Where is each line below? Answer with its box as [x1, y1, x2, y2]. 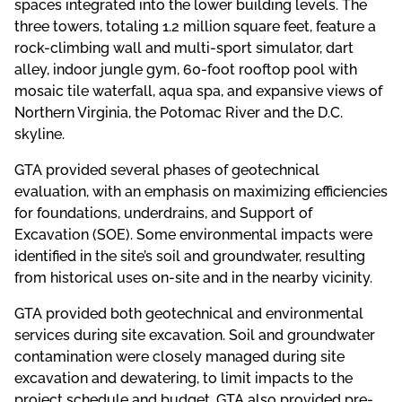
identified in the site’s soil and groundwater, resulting [14, 247, 365, 265]
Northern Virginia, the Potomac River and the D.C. [14, 103, 343, 121]
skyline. [14, 125, 65, 143]
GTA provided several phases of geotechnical [14, 161, 319, 179]
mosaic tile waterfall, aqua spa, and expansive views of [14, 82, 382, 100]
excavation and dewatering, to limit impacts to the [14, 369, 353, 387]
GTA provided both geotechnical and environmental [14, 304, 363, 322]
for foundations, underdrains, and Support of [14, 204, 312, 222]
